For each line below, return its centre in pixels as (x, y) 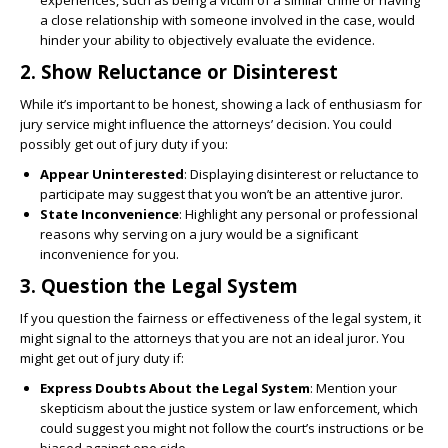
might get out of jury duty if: (102, 358)
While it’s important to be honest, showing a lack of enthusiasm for (221, 104)
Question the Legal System (169, 286)
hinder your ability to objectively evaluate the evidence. (207, 40)
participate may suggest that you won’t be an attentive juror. (221, 194)
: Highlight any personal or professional (298, 214)
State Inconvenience (109, 214)
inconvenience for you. (109, 254)
